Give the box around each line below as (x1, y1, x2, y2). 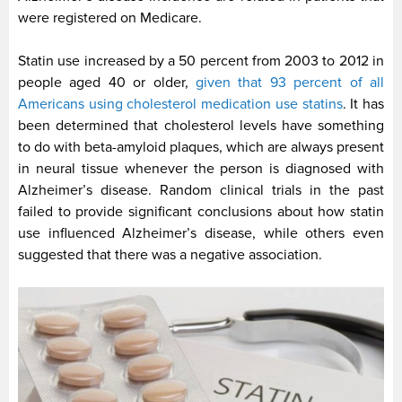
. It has (342, 95, 385, 114)
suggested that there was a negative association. (18, 246, 322, 265)
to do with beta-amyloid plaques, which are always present (18, 138, 384, 157)
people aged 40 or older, (18, 74, 188, 92)
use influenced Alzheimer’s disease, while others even (18, 224, 384, 243)
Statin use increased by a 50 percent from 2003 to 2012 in (18, 52, 384, 71)
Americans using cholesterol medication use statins (18, 95, 343, 114)
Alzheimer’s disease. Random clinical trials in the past (18, 181, 384, 200)
